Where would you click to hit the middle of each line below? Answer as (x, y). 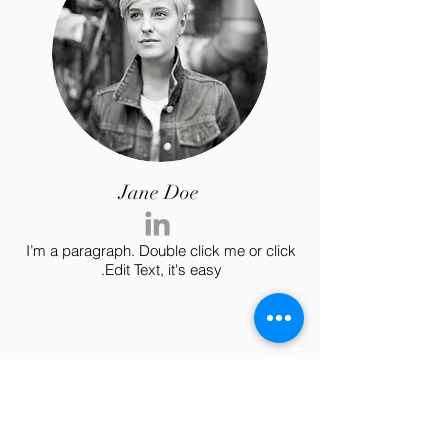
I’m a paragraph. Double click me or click (161, 250)
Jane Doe (159, 192)
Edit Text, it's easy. (163, 269)
